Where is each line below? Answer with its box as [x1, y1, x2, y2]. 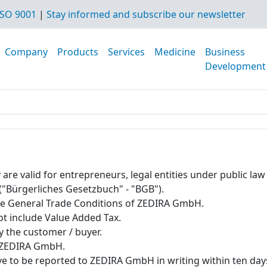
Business [205, 45, 245, 58]
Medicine [154, 45, 195, 58]
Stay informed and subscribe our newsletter [46, 8, 246, 21]
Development [205, 60, 266, 73]
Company [5, 45, 48, 58]
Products [57, 45, 98, 58]
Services [108, 45, 145, 58]
